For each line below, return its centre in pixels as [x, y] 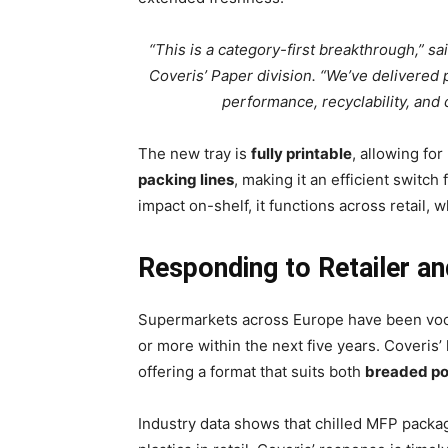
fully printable [301, 154]
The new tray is [194, 154]
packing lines [186, 180]
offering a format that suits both [251, 372]
